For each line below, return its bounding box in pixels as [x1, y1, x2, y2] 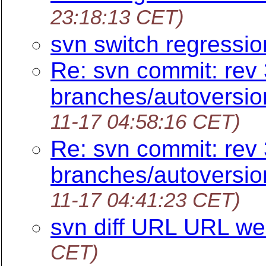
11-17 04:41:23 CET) [50, 188, 240, 214]
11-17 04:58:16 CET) [50, 110, 240, 135]
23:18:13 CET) [50, 5, 184, 31]
